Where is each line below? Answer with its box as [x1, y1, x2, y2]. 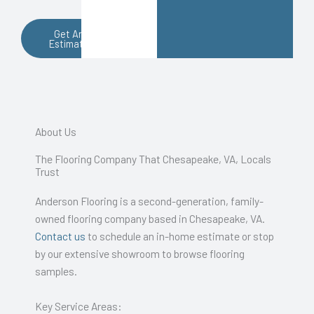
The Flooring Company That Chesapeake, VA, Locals [35, 152, 271, 166]
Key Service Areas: [35, 299, 122, 313]
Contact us [35, 229, 86, 243]
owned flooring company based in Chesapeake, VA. [35, 212, 265, 226]
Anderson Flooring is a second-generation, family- [35, 194, 264, 208]
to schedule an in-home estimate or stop [86, 229, 274, 243]
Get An [54, 27, 84, 41]
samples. [35, 264, 77, 278]
